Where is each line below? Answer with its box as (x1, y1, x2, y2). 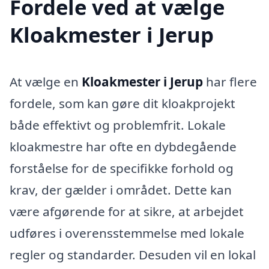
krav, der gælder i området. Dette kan (10, 181, 232, 199)
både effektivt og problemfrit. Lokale (10, 116, 226, 134)
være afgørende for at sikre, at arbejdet (10, 203, 244, 220)
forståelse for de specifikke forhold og (10, 160, 234, 177)
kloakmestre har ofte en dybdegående (10, 138, 237, 156)
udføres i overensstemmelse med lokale (10, 225, 244, 242)
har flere (203, 73, 257, 91)
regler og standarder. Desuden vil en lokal (10, 246, 256, 264)
